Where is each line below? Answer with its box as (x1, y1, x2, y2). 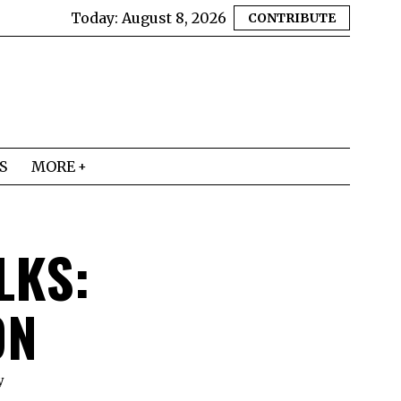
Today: (71, 9, 122, 27)
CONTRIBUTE (248, 10, 336, 26)
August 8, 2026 (122, 9, 226, 27)
